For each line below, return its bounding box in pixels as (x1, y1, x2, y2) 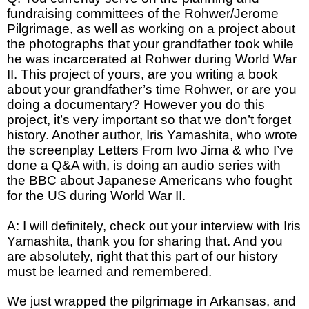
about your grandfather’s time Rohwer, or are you (7, 81, 297, 97)
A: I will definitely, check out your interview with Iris (7, 218, 301, 233)
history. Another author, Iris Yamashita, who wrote (7, 127, 297, 142)
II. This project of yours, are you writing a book (7, 66, 278, 81)
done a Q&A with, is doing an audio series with (7, 157, 281, 172)
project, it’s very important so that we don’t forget (7, 112, 291, 127)
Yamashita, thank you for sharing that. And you (7, 233, 283, 248)
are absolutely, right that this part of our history (7, 248, 278, 263)
